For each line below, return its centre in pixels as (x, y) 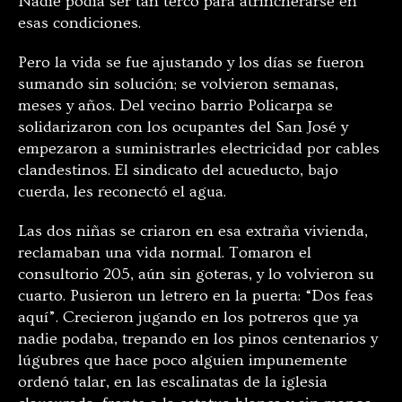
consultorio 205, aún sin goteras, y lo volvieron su (196, 274)
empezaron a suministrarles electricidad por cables (199, 148)
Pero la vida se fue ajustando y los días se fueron (191, 62)
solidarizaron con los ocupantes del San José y (183, 127)
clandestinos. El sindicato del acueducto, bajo (178, 170)
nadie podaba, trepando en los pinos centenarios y (198, 338)
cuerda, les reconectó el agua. (122, 191)
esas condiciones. (79, 22)
